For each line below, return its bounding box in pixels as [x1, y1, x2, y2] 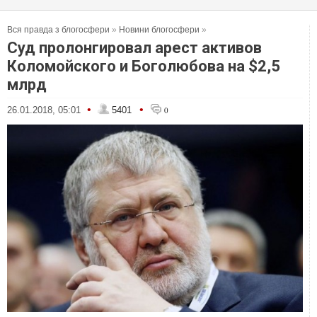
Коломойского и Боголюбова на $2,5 [7, 57, 280, 75]
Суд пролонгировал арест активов [7, 39, 262, 57]
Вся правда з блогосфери [7, 25, 110, 35]
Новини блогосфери [119, 25, 200, 35]
